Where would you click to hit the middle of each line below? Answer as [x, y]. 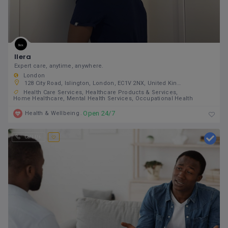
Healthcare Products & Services [131, 93]
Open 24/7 [99, 113]
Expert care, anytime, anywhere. [59, 66]
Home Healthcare [38, 99]
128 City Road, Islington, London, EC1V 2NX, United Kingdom [101, 83]
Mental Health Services [99, 99]
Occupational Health [164, 99]
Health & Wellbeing [52, 113]
